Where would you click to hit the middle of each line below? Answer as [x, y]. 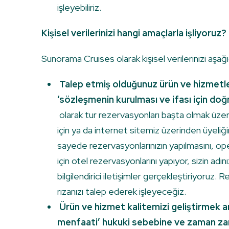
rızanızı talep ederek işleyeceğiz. [122, 192]
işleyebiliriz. [79, 8]
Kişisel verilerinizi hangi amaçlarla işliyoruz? [134, 33]
